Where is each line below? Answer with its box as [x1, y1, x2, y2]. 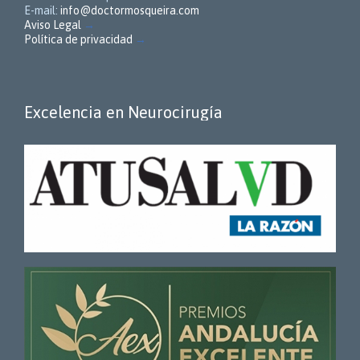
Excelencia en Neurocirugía [24, 103, 223, 122]
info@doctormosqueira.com [60, 4, 199, 18]
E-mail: [24, 4, 60, 18]
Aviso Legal [24, 18, 81, 32]
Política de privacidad [24, 33, 133, 47]
